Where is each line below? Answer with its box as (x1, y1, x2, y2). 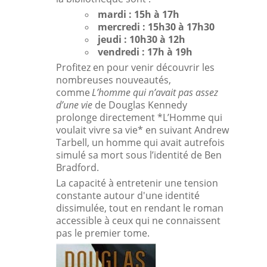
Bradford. (56, 161, 99, 174)
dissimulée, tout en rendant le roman (56, 201, 223, 215)
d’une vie (56, 98, 92, 111)
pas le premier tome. (56, 226, 150, 240)
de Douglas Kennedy (92, 98, 187, 111)
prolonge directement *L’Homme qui (56, 111, 222, 124)
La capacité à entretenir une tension (56, 176, 218, 190)
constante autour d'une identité (56, 189, 200, 202)
